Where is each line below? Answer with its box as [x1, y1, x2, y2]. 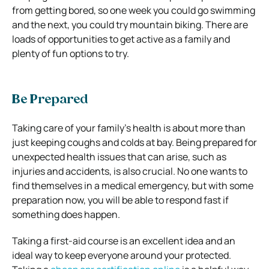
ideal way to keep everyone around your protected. [12, 248, 231, 262]
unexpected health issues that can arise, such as [12, 150, 226, 163]
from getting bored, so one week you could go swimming [12, 3, 255, 17]
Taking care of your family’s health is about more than [12, 121, 246, 134]
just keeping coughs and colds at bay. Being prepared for [12, 135, 257, 149]
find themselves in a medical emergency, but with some [12, 178, 253, 192]
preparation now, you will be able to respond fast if [12, 193, 229, 207]
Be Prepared [12, 94, 88, 106]
